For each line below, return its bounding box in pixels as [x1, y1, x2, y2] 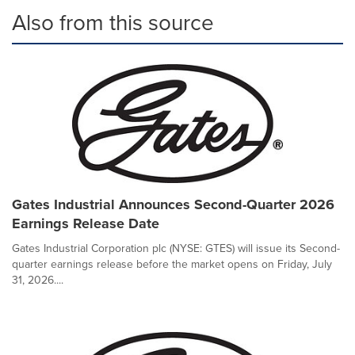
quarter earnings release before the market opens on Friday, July [12, 256, 332, 273]
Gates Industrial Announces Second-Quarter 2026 [12, 194, 334, 215]
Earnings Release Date [12, 213, 159, 234]
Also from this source [12, 6, 214, 39]
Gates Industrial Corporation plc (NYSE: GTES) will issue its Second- [12, 240, 340, 257]
